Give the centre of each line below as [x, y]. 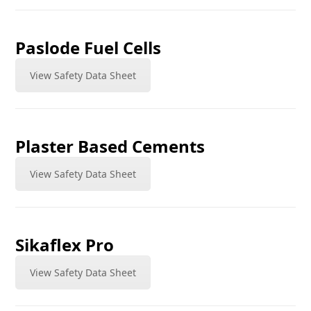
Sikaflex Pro [65, 245]
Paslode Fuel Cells [89, 48]
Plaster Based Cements [110, 146]
